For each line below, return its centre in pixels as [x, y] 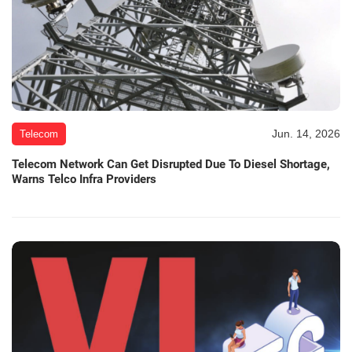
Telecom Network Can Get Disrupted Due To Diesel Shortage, [171, 165]
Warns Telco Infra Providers [84, 180]
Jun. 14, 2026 [306, 134]
